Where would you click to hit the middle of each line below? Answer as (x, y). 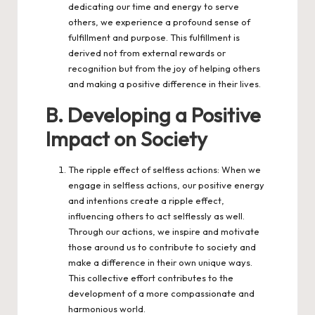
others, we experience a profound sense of (159, 21)
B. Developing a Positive (153, 114)
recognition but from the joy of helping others (164, 68)
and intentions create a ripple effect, (146, 200)
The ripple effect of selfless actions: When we (165, 169)
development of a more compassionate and (161, 293)
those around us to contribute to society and (162, 246)
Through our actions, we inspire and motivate (164, 231)
